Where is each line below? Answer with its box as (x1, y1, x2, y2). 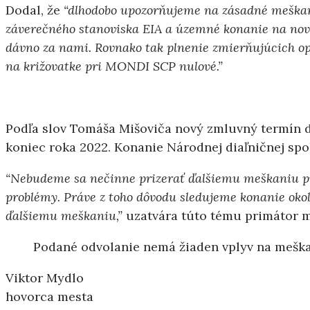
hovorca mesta (6, 288, 93, 304)
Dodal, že (6, 1, 64, 18)
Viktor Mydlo (6, 269, 84, 286)
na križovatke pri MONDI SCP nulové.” (6, 57, 223, 74)
